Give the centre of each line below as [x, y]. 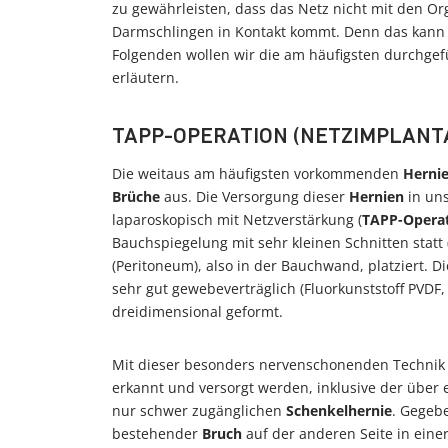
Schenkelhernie [339, 410]
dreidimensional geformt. [197, 311]
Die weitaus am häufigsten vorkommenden [257, 173]
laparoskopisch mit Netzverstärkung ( [237, 219]
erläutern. [145, 77]
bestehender [157, 433]
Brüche [136, 196]
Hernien [378, 196]
